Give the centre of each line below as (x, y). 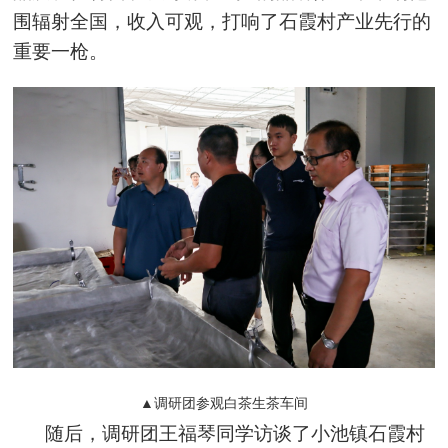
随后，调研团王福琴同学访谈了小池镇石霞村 (235, 433)
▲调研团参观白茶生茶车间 (223, 403)
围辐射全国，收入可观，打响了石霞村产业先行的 (222, 22)
